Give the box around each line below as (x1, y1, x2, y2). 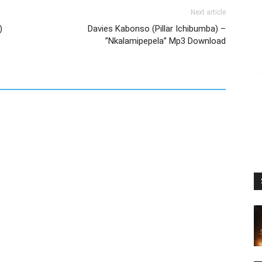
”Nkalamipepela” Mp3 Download (105, 36, 226, 47)
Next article (191, 8, 226, 17)
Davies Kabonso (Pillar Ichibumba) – (88, 23, 226, 35)
